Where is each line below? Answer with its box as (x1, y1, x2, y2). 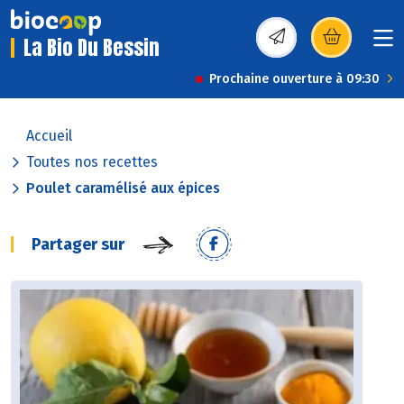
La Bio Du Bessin (23, 32, 160, 63)
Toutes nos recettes (26, 153, 158, 171)
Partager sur (32, 234, 124, 255)
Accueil (26, 127, 72, 145)
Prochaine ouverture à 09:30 (209, 71, 380, 87)
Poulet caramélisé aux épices (26, 179, 220, 197)
